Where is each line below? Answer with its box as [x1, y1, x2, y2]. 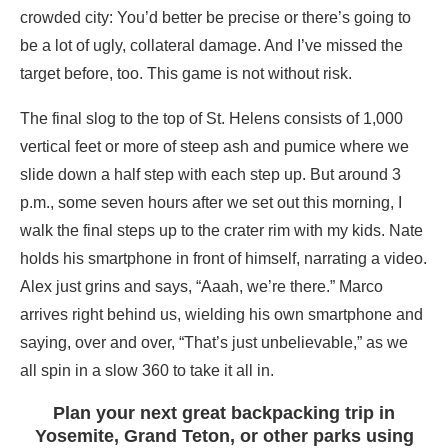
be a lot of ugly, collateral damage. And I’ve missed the [20, 36, 403, 54]
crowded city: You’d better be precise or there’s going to [20, 8, 411, 26]
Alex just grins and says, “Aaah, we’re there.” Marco [20, 277, 383, 295]
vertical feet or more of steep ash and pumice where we [20, 137, 409, 155]
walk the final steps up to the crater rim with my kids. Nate [20, 221, 423, 239]
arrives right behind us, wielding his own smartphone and [20, 305, 423, 323]
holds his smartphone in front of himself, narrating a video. [20, 249, 427, 267]
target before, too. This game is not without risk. [20, 64, 352, 82]
